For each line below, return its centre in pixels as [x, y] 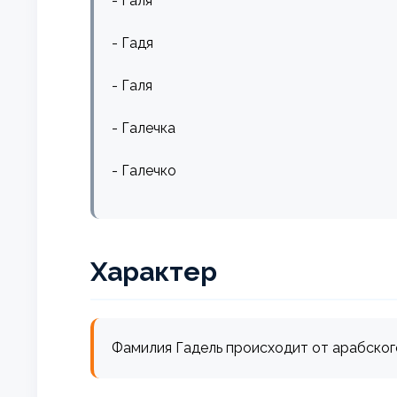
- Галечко [144, 170]
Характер [154, 271]
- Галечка [144, 128]
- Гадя [132, 43]
